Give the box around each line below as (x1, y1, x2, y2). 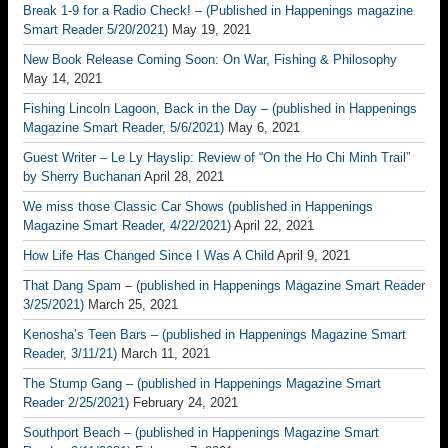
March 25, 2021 (88, 297, 178, 312)
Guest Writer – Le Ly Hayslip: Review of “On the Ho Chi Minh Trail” (23, 150, 410, 165)
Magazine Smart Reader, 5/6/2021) (23, 120, 224, 135)
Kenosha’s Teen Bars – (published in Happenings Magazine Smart (23, 327, 406, 342)
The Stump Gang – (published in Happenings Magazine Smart (23, 376, 381, 391)
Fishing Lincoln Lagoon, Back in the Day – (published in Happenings (23, 101, 417, 116)
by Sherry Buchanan (23, 169, 141, 184)
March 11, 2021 (121, 346, 210, 361)
